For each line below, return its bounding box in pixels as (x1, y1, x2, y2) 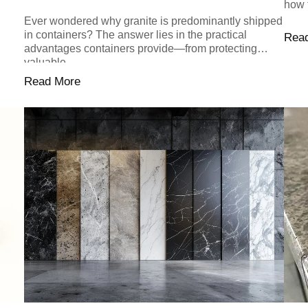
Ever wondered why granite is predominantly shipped (23, 15, 283, 27)
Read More (23, 75, 80, 89)
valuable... (23, 56, 74, 69)
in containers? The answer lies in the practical (23, 29, 247, 41)
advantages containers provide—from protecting (23, 43, 257, 55)
